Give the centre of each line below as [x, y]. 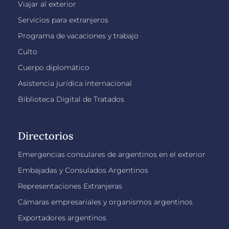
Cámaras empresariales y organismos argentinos [105, 202]
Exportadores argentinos [62, 217]
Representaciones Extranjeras [70, 186]
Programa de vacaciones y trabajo [78, 36]
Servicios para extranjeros [63, 20]
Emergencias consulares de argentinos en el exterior [112, 154]
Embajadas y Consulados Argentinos [83, 170]
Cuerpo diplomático [54, 67]
